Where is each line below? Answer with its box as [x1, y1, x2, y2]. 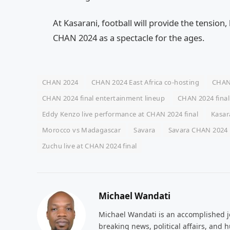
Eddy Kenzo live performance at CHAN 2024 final [42, 109, 198, 119]
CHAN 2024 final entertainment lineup [42, 93, 165, 103]
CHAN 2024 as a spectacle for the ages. [53, 31, 204, 44]
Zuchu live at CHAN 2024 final [42, 141, 137, 151]
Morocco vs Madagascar [42, 125, 121, 135]
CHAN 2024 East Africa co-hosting [91, 78, 199, 87]
